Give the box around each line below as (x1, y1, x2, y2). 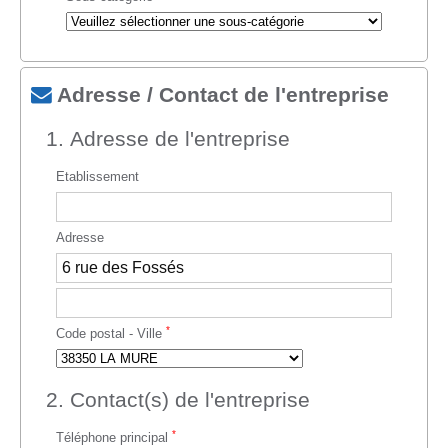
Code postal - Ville (56, 326, 166, 342)
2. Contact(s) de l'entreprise (46, 388, 310, 412)
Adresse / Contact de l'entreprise (52, 83, 389, 107)
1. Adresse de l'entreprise (46, 127, 290, 151)
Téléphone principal (56, 430, 172, 446)
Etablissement (56, 169, 139, 185)
